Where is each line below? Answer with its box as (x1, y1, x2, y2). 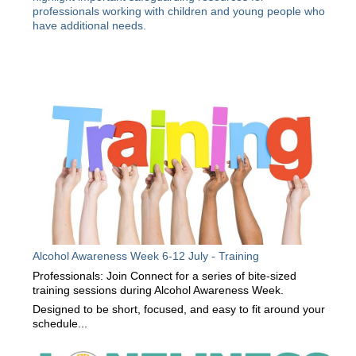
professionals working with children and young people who (33, 5, 326, 18)
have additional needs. (33, 19, 147, 33)
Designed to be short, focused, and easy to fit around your (33, 302, 326, 315)
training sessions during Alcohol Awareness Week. (33, 284, 291, 297)
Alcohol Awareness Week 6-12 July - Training (33, 250, 260, 263)
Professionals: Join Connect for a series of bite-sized (33, 269, 297, 283)
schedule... (33, 316, 88, 330)
